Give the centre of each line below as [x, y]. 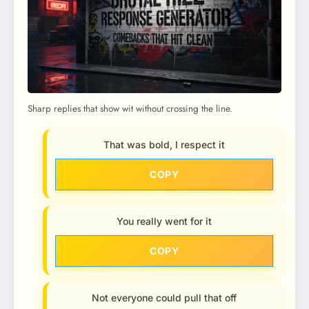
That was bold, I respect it [164, 145]
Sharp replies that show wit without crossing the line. [130, 108]
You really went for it [164, 221]
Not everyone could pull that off [164, 298]
